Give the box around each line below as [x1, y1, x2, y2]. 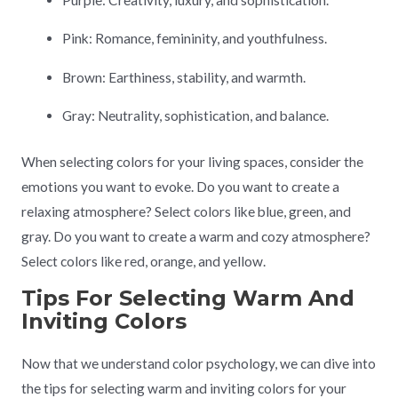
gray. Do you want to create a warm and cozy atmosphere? [20, 227, 370, 244]
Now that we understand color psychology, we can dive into [20, 355, 376, 372]
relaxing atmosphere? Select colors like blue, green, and [20, 203, 351, 219]
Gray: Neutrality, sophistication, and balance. [62, 107, 330, 124]
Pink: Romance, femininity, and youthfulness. [62, 30, 328, 47]
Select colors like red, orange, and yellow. [20, 252, 266, 269]
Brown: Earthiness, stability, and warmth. [62, 68, 306, 85]
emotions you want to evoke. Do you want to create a [20, 178, 339, 195]
